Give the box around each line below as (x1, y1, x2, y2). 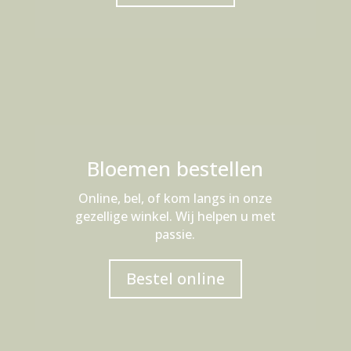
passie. (155, 226, 196, 243)
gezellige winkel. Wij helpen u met (74, 208, 276, 225)
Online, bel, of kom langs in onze (78, 190, 273, 207)
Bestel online (125, 268, 225, 289)
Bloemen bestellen (87, 154, 264, 183)
